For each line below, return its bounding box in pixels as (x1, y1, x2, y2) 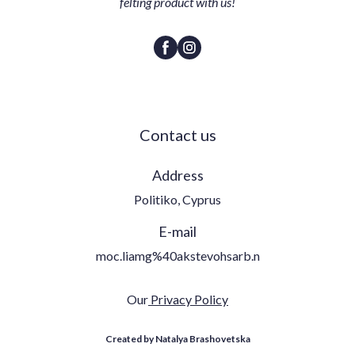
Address (151, 166, 204, 184)
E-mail (158, 223, 197, 240)
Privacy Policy (148, 292, 228, 307)
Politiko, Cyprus (134, 192, 221, 207)
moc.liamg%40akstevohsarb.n (95, 248, 260, 263)
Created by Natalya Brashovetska (105, 333, 250, 345)
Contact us (139, 125, 216, 144)
